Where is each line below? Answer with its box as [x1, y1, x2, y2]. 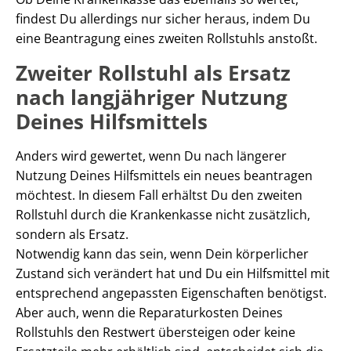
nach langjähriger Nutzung [16, 82, 288, 111]
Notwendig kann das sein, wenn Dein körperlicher [16, 244, 309, 262]
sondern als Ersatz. [16, 225, 128, 243]
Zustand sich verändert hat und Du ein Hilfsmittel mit [16, 264, 330, 282]
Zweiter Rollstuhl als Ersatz [16, 58, 291, 87]
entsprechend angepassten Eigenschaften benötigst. [16, 284, 327, 302]
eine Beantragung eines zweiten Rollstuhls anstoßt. [16, 29, 317, 47]
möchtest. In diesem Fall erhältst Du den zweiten [16, 186, 302, 204]
